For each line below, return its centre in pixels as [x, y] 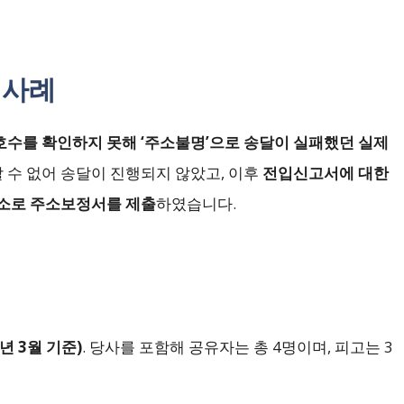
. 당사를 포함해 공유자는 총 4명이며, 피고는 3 [238, 347]
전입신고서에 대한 [326, 173]
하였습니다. [196, 204]
